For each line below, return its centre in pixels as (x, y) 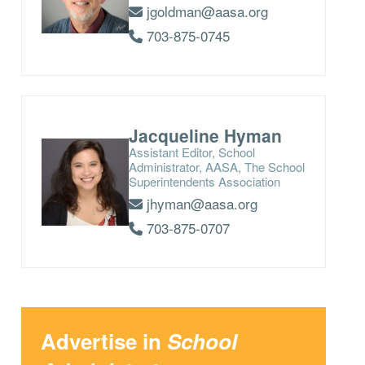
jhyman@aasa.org (200, 204)
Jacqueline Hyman (205, 136)
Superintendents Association (204, 182)
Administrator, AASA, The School (216, 167)
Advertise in (103, 341)
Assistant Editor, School (191, 152)
